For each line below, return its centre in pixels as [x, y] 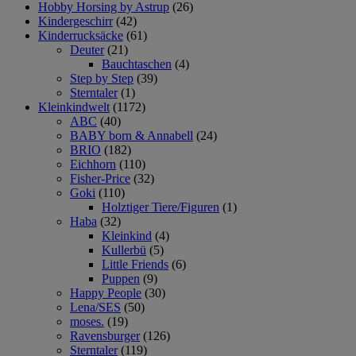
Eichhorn [93, 164]
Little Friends [135, 264]
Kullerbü [124, 250]
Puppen [121, 278]
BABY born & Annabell [132, 135]
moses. [87, 321]
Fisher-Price [100, 178]
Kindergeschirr [75, 21]
